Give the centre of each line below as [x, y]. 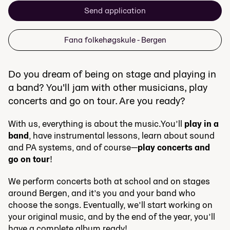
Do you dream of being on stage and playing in [112, 74]
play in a [202, 123]
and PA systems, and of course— [73, 147]
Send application [115, 10]
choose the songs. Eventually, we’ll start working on [110, 204]
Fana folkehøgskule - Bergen [115, 40]
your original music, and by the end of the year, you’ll [112, 216]
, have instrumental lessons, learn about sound [122, 135]
